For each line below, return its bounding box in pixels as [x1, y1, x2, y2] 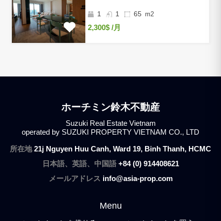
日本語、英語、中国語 [42, 159, 118, 168]
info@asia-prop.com [102, 174, 173, 183]
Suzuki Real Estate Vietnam [65, 119, 156, 128]
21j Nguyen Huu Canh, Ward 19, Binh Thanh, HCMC [34, 145, 211, 153]
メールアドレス [48, 174, 103, 183]
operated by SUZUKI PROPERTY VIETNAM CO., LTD [22, 128, 199, 137]
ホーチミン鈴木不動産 [61, 102, 160, 113]
